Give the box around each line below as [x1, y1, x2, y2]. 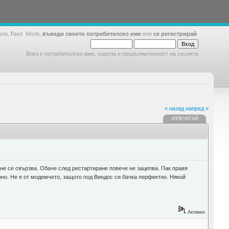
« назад [165, 105, 184, 111]
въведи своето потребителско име [42, 31, 141, 37]
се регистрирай [153, 31, 197, 37]
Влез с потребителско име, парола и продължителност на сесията [26, 51, 198, 57]
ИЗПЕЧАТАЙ [171, 116, 198, 121]
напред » [186, 105, 209, 111]
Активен [186, 209, 205, 215]
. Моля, [22, 31, 42, 37]
